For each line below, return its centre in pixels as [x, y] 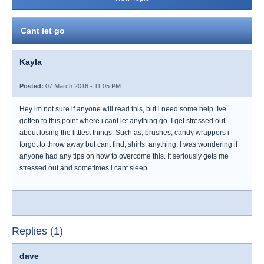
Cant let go [43, 31]
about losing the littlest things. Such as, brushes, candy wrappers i [124, 133]
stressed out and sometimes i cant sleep [83, 168]
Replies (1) [37, 231]
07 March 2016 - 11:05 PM [82, 86]
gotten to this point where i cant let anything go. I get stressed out [122, 121]
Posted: [32, 86]
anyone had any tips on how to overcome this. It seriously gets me [124, 156]
